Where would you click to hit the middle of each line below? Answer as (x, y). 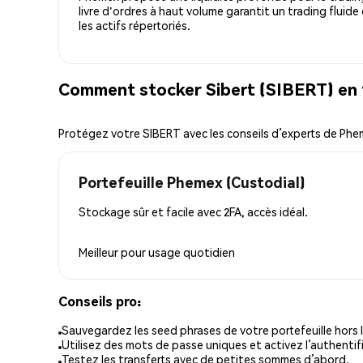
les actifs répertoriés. (135, 25)
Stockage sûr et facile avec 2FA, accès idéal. (193, 211)
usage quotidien (192, 252)
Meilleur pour (113, 252)
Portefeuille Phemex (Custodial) (192, 181)
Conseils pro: (100, 301)
